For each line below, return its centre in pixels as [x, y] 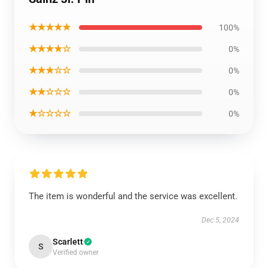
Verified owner [76, 252]
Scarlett [68, 242]
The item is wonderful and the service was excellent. [133, 196]
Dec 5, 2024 [220, 220]
